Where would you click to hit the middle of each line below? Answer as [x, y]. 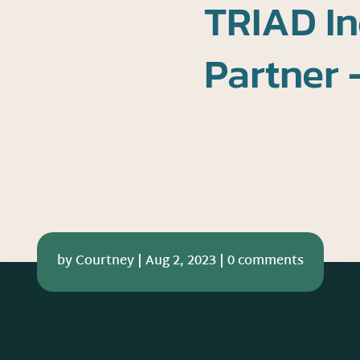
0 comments [265, 262]
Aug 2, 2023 [180, 262]
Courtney [104, 262]
